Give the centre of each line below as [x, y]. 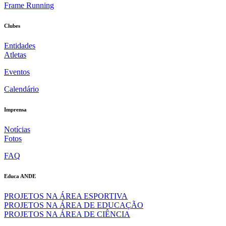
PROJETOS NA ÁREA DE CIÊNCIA [67, 214]
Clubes [12, 25]
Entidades [20, 45]
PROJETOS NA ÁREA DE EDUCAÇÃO [74, 205]
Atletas [15, 54]
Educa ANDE [20, 176]
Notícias [17, 129]
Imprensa [15, 109]
